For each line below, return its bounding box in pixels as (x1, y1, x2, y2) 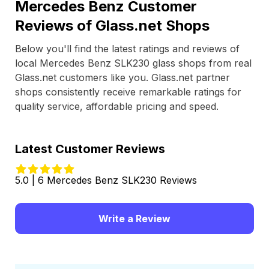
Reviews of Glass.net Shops (15, 17, 210, 34)
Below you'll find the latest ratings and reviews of (15, 43, 240, 55)
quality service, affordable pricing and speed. (15, 100, 219, 112)
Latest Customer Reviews (15, 142, 165, 156)
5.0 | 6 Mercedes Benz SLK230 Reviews (15, 174, 197, 186)
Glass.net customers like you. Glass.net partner (15, 71, 230, 83)
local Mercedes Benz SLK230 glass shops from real (15, 57, 252, 69)
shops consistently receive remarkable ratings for (15, 86, 241, 98)
